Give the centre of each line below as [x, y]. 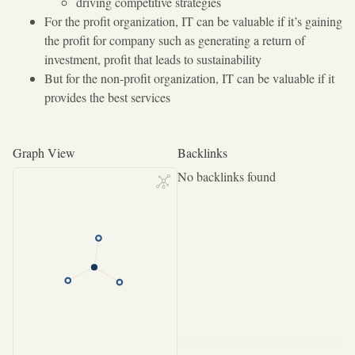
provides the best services [107, 97]
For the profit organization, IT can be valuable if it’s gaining [193, 21]
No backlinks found [227, 176]
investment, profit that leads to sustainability [153, 59]
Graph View [44, 153]
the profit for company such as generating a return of [175, 40]
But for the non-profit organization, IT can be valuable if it [189, 78]
